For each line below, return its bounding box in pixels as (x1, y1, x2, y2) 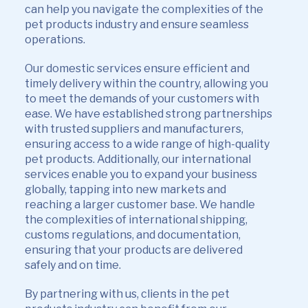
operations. (25, 33, 85, 46)
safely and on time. (25, 258, 121, 272)
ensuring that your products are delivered (25, 243, 243, 256)
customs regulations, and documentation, (25, 228, 241, 241)
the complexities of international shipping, (25, 213, 247, 226)
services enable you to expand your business (25, 168, 257, 181)
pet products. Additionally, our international (25, 153, 251, 166)
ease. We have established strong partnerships (25, 107, 272, 120)
